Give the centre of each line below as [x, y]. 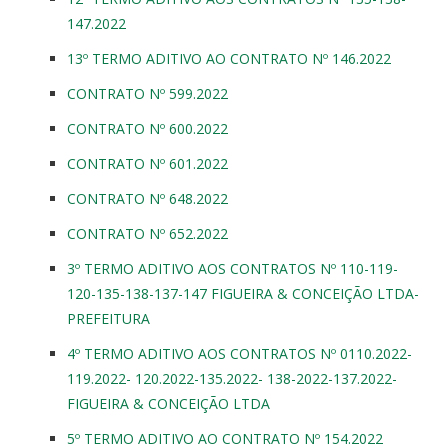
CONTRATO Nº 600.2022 [147, 128]
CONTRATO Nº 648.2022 [147, 198]
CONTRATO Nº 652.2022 [147, 233]
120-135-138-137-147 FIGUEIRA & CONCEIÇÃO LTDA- [243, 293]
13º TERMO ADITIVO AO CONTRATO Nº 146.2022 [229, 58]
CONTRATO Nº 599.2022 [147, 93]
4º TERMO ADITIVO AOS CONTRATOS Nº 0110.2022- [239, 353]
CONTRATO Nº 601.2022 [147, 163]
